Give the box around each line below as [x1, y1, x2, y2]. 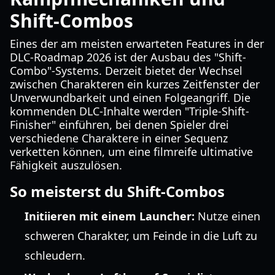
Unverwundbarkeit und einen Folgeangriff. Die [10, 90, 250, 105]
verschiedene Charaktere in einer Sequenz [10, 131, 228, 145]
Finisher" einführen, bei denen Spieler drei [10, 117, 229, 132]
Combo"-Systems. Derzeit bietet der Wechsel [10, 63, 242, 78]
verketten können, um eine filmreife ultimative [10, 144, 253, 159]
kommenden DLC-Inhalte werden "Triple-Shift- [10, 104, 249, 118]
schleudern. [25, 248, 85, 263]
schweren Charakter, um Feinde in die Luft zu [25, 228, 257, 243]
